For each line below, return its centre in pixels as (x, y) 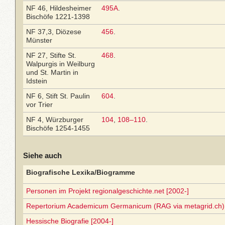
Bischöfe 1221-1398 (58, 17)
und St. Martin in (52, 72)
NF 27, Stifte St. (51, 55)
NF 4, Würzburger (55, 120)
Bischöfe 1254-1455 (58, 128)
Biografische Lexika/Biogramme (81, 172)
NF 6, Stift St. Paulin (58, 96)
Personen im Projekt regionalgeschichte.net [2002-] (107, 191)
